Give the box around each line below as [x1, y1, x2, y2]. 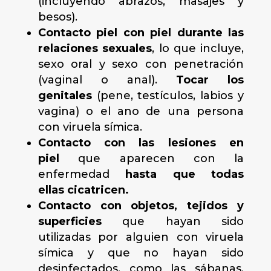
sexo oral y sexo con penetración [38, 57, 244, 71]
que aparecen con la [78, 152, 244, 165]
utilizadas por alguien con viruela [38, 230, 244, 244]
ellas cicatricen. [38, 183, 129, 197]
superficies [38, 215, 102, 228]
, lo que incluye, [152, 42, 244, 55]
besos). [38, 10, 77, 24]
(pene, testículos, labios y [91, 89, 244, 102]
